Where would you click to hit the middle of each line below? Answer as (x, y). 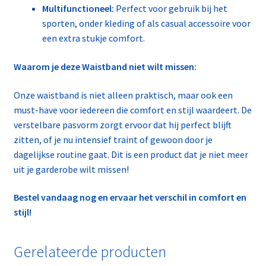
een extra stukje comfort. (93, 38)
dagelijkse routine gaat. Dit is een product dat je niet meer (131, 154)
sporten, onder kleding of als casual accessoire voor (146, 23)
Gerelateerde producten (90, 251)
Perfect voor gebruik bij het (170, 9)
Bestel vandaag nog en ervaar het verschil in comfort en (130, 197)
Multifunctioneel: (78, 9)
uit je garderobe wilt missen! (71, 169)
